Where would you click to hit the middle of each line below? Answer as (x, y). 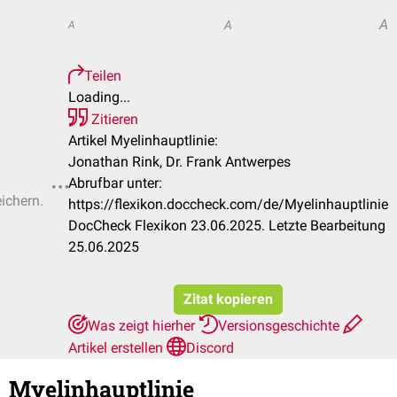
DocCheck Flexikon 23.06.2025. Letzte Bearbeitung (227, 226)
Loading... (99, 97)
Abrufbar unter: (115, 183)
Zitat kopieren (228, 299)
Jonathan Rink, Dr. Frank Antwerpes (179, 162)
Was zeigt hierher (143, 326)
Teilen (103, 76)
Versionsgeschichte (280, 326)
